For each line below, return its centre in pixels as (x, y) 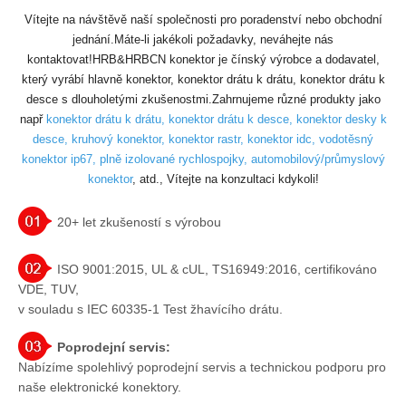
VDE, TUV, (48, 289)
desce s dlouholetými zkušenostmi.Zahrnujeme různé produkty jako (203, 99)
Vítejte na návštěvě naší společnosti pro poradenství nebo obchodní (203, 19)
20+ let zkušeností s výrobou (137, 222)
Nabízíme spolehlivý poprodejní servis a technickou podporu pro (202, 367)
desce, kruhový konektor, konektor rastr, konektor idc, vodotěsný (203, 139)
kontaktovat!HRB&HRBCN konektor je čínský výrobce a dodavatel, (203, 59)
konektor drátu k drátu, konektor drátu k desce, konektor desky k (216, 119)
